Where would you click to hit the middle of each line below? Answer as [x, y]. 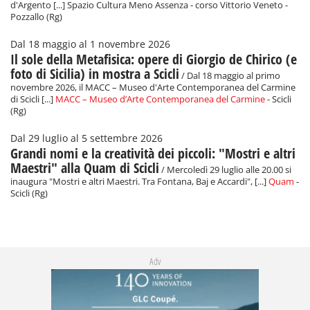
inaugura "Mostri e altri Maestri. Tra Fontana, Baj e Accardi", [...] [139, 182]
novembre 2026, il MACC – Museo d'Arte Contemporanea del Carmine [153, 88]
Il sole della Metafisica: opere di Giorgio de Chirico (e [154, 60]
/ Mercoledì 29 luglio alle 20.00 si [225, 170]
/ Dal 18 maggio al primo [230, 76]
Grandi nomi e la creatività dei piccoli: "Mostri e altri [153, 154]
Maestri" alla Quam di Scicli [85, 168]
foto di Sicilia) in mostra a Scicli [95, 74]
